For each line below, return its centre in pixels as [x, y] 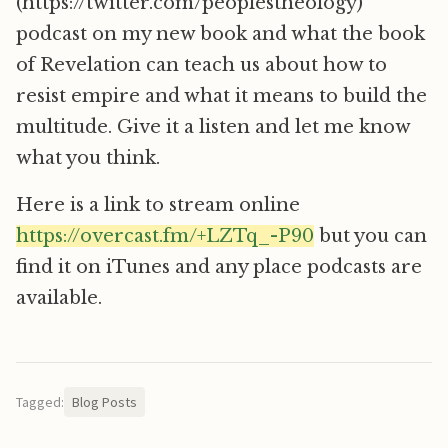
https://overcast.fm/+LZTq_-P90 [165, 235]
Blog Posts [104, 401]
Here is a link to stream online [158, 204]
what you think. [88, 157]
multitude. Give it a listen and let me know [213, 126]
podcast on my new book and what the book [220, 33]
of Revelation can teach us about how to [201, 64]
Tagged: [40, 401]
